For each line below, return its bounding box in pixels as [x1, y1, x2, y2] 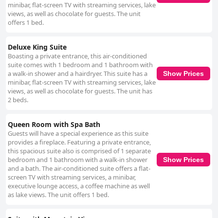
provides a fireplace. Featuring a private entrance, [8, 138, 151, 147]
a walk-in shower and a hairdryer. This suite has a [8, 69, 147, 78]
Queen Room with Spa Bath [8, 120, 100, 129]
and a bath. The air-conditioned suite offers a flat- [8, 164, 150, 173]
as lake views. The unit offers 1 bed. [8, 190, 109, 200]
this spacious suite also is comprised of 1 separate [8, 146, 151, 156]
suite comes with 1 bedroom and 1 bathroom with [8, 60, 153, 70]
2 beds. [8, 95, 28, 105]
